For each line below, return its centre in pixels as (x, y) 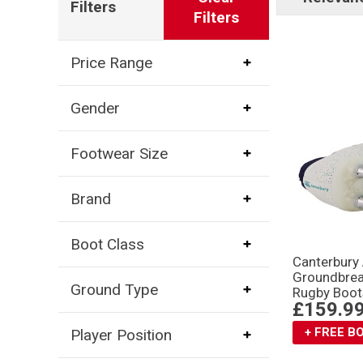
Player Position (121, 335)
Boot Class (107, 244)
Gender (95, 108)
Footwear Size (119, 153)
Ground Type (114, 289)
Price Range (111, 62)
